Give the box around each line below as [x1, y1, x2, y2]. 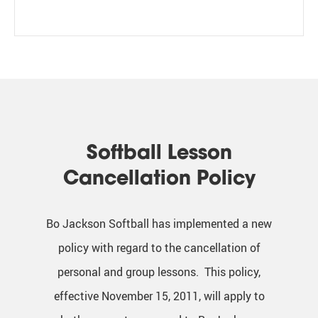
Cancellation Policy [62, 164, 256, 190]
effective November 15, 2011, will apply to [53, 287, 265, 304]
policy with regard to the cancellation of [57, 239, 261, 256]
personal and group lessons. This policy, [57, 263, 261, 280]
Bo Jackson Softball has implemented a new [46, 215, 272, 231]
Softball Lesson [86, 138, 232, 165]
